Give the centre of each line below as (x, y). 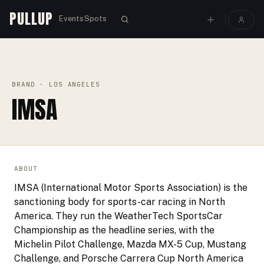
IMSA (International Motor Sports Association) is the (131, 188)
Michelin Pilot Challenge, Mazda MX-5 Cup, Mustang (130, 244)
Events (71, 18)
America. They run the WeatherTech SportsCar (118, 216)
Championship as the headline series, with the (114, 230)
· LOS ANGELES (67, 84)
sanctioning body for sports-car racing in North (120, 202)
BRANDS (58, 66)
